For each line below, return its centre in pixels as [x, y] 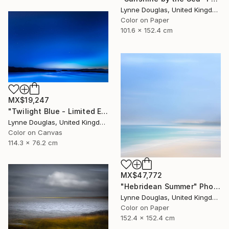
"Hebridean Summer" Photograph [217, 186]
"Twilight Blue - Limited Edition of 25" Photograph [105, 111]
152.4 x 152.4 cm [148, 217]
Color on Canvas [35, 132]
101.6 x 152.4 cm [147, 30]
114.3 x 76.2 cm [33, 142]
